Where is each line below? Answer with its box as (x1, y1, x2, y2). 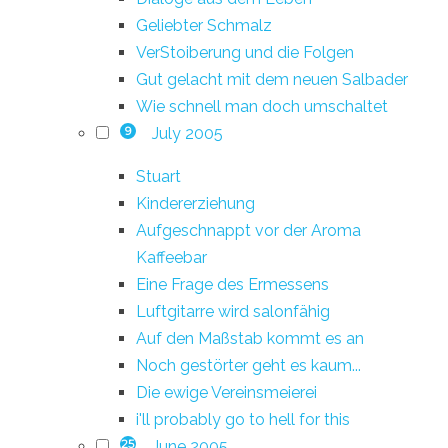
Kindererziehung (136, 193, 255, 213)
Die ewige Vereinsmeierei (136, 382, 317, 402)
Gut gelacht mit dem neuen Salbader (136, 69, 408, 89)
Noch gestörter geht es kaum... (136, 355, 361, 375)
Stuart (136, 166, 181, 186)
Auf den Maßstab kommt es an (136, 328, 364, 348)
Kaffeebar (136, 247, 207, 267)
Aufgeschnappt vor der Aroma (136, 220, 361, 240)
